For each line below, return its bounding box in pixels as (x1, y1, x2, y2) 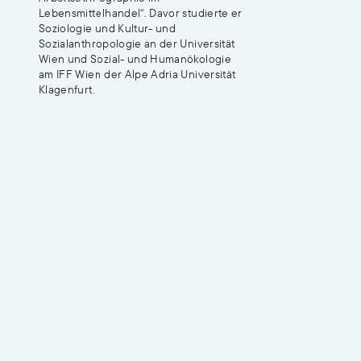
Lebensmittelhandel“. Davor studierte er (39, 5, 243, 20)
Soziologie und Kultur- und (39, 20, 176, 35)
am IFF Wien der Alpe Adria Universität (39, 66, 236, 81)
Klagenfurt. (39, 81, 95, 97)
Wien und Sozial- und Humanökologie (39, 51, 231, 66)
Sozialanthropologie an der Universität (39, 35, 235, 51)
